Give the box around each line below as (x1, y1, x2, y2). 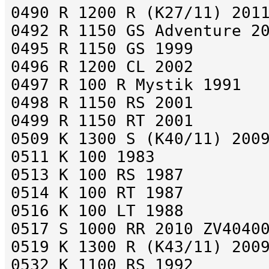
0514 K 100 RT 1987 (11, 184, 184, 202)
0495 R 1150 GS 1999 (11, 40, 193, 58)
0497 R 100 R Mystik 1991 (11, 76, 241, 94)
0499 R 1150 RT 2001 (11, 112, 193, 130)
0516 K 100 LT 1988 (11, 202, 184, 220)
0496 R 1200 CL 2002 (11, 58, 193, 76)
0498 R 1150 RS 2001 (11, 94, 193, 112)
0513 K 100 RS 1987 (11, 166, 184, 184)
